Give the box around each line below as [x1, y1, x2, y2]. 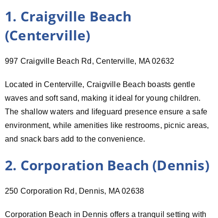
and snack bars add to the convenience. [5, 134, 145, 143]
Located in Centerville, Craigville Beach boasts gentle [5, 80, 195, 89]
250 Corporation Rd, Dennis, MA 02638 [5, 186, 145, 195]
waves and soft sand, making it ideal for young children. [5, 93, 201, 102]
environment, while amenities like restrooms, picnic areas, [5, 121, 209, 129]
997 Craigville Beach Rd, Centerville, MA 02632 [5, 56, 175, 65]
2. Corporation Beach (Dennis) [5, 155, 209, 174]
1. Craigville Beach [5, 6, 131, 25]
